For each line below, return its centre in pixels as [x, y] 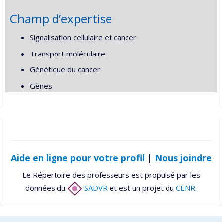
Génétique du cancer [65, 69]
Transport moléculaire [67, 53]
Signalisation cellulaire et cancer [83, 37]
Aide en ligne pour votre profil [78, 158]
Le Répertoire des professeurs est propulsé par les [111, 175]
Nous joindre [183, 158]
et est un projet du [142, 188]
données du [46, 188]
